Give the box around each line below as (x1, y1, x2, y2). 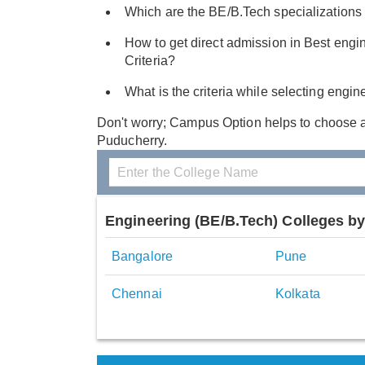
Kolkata (275, 287, 320, 301)
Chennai (112, 287, 162, 301)
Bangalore (112, 249, 173, 264)
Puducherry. (97, 134, 168, 148)
